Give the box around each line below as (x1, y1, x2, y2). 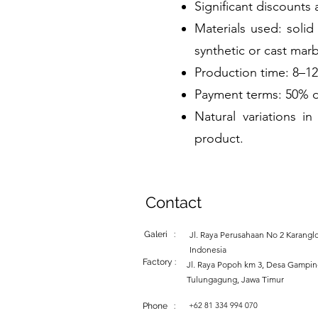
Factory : (143, 257, 176, 267)
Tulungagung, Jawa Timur (187, 274, 284, 285)
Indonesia (190, 244, 226, 255)
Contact (146, 193, 202, 212)
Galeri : (144, 229, 175, 239)
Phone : (143, 301, 175, 311)
